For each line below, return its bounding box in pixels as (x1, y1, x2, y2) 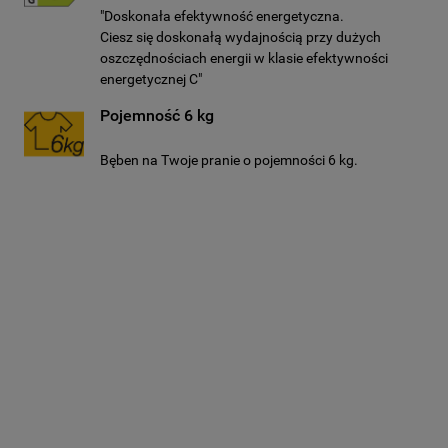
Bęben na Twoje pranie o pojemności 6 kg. (100, 152, 358, 168)
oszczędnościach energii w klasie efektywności (100, 50, 388, 66)
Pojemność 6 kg (100, 106, 214, 125)
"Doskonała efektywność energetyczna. (100, 8, 344, 24)
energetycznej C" (100, 71, 202, 87)
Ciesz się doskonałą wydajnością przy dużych (100, 29, 381, 45)
